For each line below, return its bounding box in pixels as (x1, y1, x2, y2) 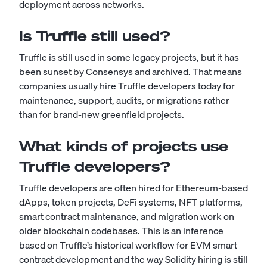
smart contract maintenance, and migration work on (19, 209, 234, 224)
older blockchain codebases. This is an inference (19, 223, 223, 238)
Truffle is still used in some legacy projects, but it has (19, 49, 239, 65)
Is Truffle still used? (19, 26, 170, 45)
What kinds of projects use (19, 136, 228, 156)
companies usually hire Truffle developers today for (19, 78, 235, 94)
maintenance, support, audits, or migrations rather (19, 92, 229, 108)
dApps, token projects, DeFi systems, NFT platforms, (19, 194, 243, 210)
